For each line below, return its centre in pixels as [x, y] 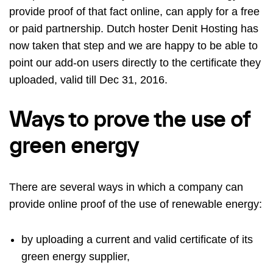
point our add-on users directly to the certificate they [135, 62]
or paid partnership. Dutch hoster [90, 28]
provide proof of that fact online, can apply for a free [134, 11]
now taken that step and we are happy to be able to [133, 45]
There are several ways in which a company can [126, 187]
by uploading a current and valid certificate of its [137, 239]
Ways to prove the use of [129, 120]
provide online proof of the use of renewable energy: [136, 204]
